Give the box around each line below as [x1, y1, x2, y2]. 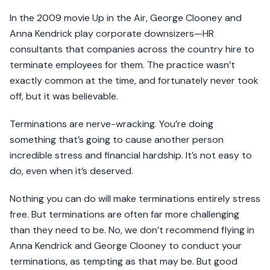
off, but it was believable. [10, 90, 118, 103]
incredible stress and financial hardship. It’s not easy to [10, 149, 252, 162]
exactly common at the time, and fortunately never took [10, 74, 259, 87]
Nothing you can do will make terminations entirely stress [10, 192, 260, 206]
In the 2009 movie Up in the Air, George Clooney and [10, 11, 242, 25]
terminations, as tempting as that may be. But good [10, 255, 237, 268]
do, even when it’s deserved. [10, 165, 133, 178]
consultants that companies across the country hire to [10, 43, 254, 56]
